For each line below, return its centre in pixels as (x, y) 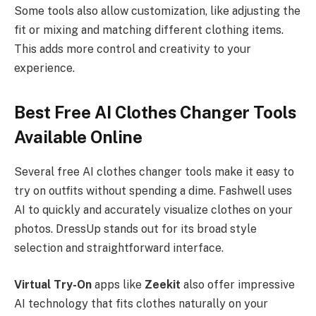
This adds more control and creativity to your (133, 49)
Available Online (78, 137)
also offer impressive (238, 284)
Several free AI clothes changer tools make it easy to (154, 172)
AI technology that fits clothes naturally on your (141, 303)
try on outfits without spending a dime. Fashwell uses (153, 191)
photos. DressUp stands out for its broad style (135, 229)
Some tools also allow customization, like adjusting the (157, 11)
